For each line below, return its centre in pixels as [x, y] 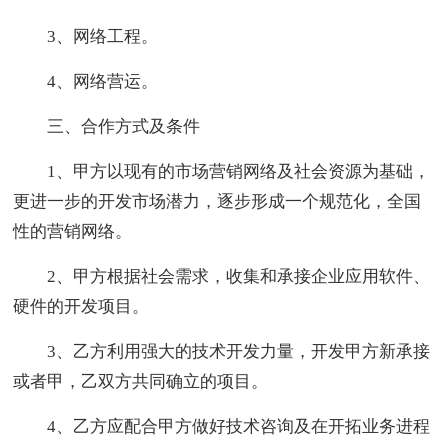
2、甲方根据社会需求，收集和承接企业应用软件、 [239, 276]
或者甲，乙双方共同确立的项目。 [141, 381]
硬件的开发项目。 [81, 306]
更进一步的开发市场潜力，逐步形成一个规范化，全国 [217, 201]
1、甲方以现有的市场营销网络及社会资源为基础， [239, 171]
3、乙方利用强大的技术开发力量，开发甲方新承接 [239, 351]
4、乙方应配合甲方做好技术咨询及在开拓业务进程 [239, 426]
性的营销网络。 [73, 231]
